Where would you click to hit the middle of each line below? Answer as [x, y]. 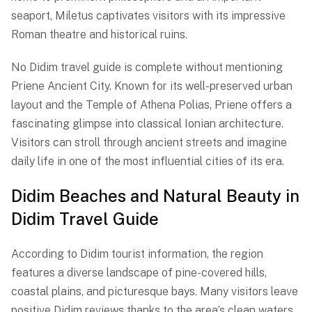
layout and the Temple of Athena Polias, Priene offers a [151, 105]
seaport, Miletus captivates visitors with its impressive [148, 16]
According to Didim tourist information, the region [137, 254]
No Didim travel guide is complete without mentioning [147, 68]
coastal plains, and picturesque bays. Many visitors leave [155, 292]
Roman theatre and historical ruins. [99, 35]
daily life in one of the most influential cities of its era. [148, 162]
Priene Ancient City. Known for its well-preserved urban [152, 86]
